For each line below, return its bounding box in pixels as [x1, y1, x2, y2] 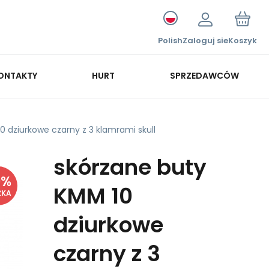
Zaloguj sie [183, 35, 228, 46]
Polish [158, 35, 183, 46]
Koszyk [228, 35, 257, 46]
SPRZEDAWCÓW [169, 69, 239, 82]
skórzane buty [53, 152, 207, 183]
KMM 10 [53, 181, 133, 211]
